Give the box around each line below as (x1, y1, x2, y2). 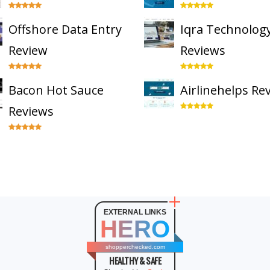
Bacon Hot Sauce (8, 82, 104, 98)
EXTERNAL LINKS (104, 208, 166, 216)
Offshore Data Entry (8, 21, 122, 37)
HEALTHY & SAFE (109, 254, 161, 267)
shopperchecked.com (105, 243, 165, 250)
